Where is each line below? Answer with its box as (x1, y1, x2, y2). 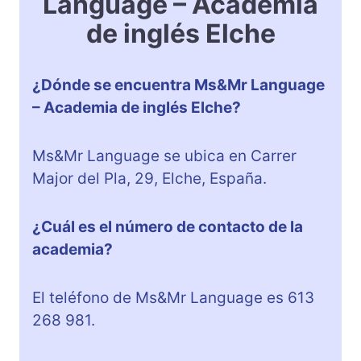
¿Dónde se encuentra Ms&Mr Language (32, 75, 325, 94)
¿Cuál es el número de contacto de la (32, 217, 303, 236)
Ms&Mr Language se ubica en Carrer (32, 146, 297, 165)
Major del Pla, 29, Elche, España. (32, 168, 267, 188)
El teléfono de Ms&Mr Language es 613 (32, 288, 314, 307)
